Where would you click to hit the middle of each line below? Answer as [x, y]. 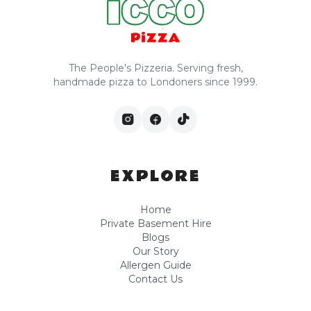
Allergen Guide [155, 265]
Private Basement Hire [155, 223]
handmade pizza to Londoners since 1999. [155, 82]
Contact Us [155, 279]
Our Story [155, 251]
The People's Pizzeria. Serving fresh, [155, 68]
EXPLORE [155, 176]
